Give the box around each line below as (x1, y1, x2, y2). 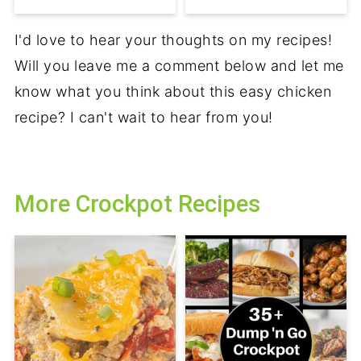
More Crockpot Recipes (14, 190, 260, 218)
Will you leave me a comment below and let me (14, 57, 344, 75)
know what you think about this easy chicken (14, 83, 332, 101)
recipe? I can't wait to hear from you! (14, 109, 273, 127)
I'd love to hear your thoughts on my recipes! (14, 31, 333, 49)
